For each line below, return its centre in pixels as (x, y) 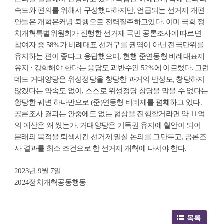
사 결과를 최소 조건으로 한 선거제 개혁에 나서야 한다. (101, 148)
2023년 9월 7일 (38, 171)
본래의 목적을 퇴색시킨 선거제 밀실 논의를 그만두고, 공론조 (110, 137)
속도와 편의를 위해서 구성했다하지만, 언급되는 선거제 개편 (110, 10)
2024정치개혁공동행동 (50, 182)
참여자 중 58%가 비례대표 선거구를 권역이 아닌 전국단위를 (109, 45)
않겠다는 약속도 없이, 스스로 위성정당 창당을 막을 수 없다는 (111, 91)
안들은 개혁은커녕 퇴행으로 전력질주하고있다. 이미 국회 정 (110, 22)
